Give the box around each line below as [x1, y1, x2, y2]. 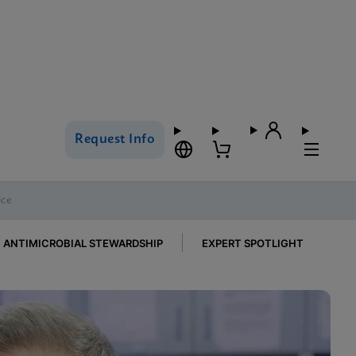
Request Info [75, 133, 156, 146]
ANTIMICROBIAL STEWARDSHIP [2, 237, 163, 250]
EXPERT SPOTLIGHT [201, 237, 304, 250]
